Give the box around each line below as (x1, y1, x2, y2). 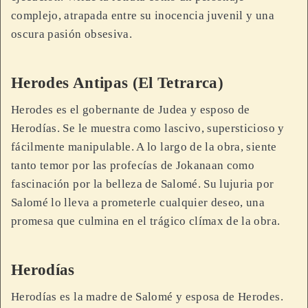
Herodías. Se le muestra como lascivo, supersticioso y (11, 121, 285, 135)
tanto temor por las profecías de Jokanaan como (11, 158, 255, 172)
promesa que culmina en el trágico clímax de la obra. (11, 214, 280, 228)
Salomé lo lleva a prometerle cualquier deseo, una (11, 195, 265, 209)
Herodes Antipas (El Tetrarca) (11, 74, 224, 91)
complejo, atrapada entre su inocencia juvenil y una (11, 8, 274, 22)
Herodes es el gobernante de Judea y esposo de (11, 102, 250, 116)
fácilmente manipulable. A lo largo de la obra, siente (11, 140, 277, 153)
